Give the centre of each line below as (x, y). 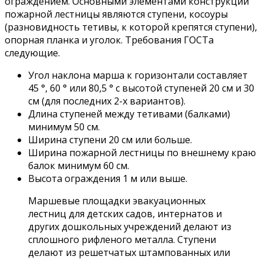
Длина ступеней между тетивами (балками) (129, 114)
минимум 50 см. (64, 127)
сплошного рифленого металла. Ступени (122, 240)
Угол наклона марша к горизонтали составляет (138, 75)
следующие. (32, 53)
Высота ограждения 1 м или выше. (108, 179)
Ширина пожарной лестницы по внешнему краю (142, 153)
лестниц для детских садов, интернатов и (125, 214)
